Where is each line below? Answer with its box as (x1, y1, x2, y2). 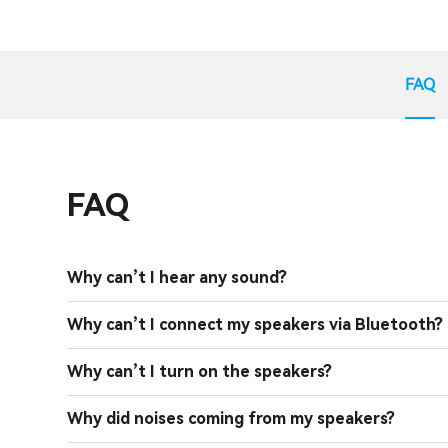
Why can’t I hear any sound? (67, 267, 288, 287)
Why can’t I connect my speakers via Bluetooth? (67, 314, 444, 334)
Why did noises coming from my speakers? (67, 408, 396, 428)
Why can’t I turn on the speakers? (67, 361, 333, 381)
